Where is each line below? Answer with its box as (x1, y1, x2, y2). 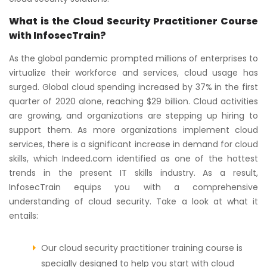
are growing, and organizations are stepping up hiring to (9, 109, 258, 122)
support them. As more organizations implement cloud (9, 123, 258, 136)
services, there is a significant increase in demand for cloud (9, 138, 258, 150)
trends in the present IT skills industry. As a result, (9, 166, 258, 179)
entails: (9, 209, 38, 222)
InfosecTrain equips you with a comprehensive (9, 181, 258, 193)
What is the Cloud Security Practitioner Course (9, 14, 258, 28)
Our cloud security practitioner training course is (41, 241, 243, 254)
